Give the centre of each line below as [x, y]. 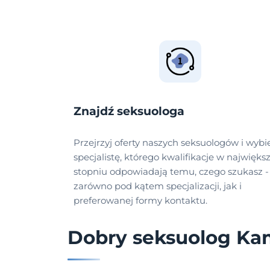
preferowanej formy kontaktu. [140, 201]
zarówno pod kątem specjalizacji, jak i [158, 186]
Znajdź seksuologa [129, 111]
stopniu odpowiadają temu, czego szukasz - [171, 172]
